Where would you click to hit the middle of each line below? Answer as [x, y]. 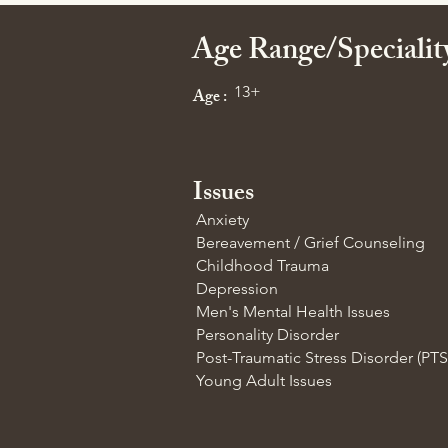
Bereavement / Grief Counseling [310, 242]
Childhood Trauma [262, 265]
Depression [237, 288]
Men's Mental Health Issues [293, 311]
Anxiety [222, 219]
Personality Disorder [267, 334]
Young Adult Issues [264, 380]
